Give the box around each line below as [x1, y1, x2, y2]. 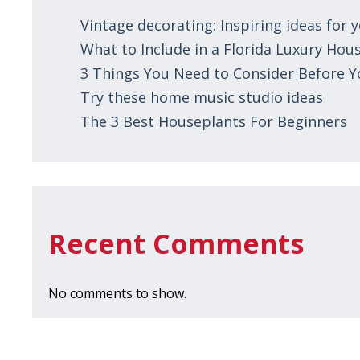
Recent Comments [48, 225, 305, 263]
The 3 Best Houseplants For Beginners [80, 111, 348, 131]
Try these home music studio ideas [80, 87, 324, 107]
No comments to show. [48, 284, 187, 303]
